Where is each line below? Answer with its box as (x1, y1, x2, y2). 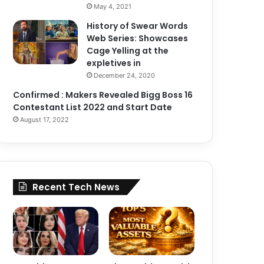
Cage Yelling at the (87, 45, 169, 57)
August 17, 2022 (20, 115, 70, 124)
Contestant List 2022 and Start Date (13, 101, 173, 113)
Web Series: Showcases (87, 32, 189, 44)
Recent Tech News (32, 181, 120, 193)
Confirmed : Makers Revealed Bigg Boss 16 (13, 89, 193, 101)
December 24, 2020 (94, 71, 156, 80)
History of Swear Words (87, 20, 189, 32)
